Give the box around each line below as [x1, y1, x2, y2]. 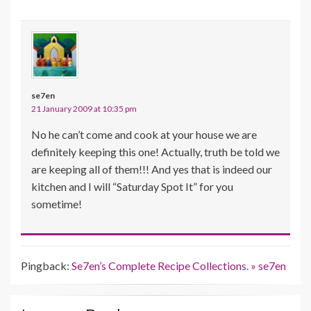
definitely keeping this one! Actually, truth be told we [31, 145, 280, 159]
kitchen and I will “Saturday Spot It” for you [31, 180, 233, 194]
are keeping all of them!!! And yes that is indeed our [31, 162, 272, 176]
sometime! [31, 197, 82, 211]
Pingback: [21, 259, 72, 273]
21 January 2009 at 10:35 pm [31, 103, 137, 115]
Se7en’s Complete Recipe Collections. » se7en [72, 259, 286, 273]
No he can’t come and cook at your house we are [31, 128, 257, 142]
